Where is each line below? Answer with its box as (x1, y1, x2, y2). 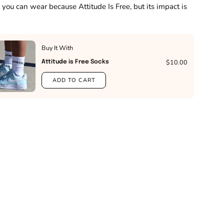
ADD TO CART (52, 76, 95, 84)
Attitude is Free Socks (41, 58, 109, 65)
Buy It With (41, 43, 73, 52)
